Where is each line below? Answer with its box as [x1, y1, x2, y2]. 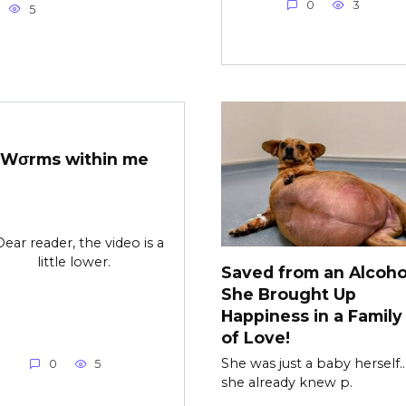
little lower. [37, 254, 111, 271]
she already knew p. [221, 374, 353, 391]
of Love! [221, 327, 290, 347]
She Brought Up [221, 284, 356, 304]
